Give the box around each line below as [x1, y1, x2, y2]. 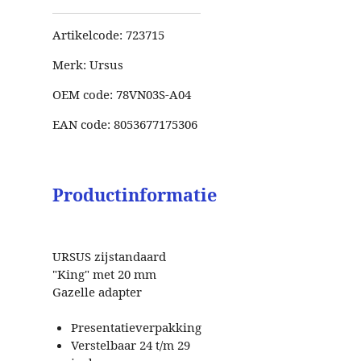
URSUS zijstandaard [52, 248, 166, 265]
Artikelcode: [52, 26, 126, 43]
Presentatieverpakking [70, 319, 201, 336]
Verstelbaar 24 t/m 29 [70, 337, 190, 354]
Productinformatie [52, 183, 217, 207]
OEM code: [52, 85, 116, 102]
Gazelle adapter [52, 284, 142, 301]
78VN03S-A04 [116, 85, 191, 102]
